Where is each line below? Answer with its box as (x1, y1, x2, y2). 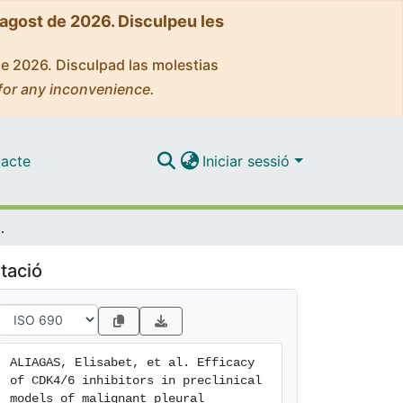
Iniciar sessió (202, 151, 295, 170)
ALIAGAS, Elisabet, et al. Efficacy (10, 355, 255, 370)
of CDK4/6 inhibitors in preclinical (10, 373, 262, 388)
